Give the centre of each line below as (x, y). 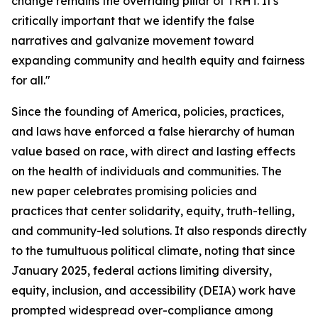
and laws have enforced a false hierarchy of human (153, 132)
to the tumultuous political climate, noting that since (153, 251)
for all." (31, 81)
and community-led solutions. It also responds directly (159, 231)
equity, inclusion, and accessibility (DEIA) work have (154, 291)
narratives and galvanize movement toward (133, 41)
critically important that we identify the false (133, 21)
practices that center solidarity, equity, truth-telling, (153, 211)
